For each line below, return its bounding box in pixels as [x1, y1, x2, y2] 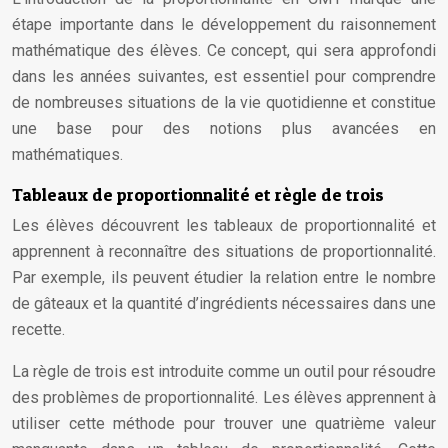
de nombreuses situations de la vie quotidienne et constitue [12, 93, 436, 112]
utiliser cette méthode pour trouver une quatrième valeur [12, 414, 436, 433]
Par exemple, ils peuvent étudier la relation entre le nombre [12, 268, 436, 287]
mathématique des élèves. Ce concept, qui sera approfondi [12, 41, 436, 60]
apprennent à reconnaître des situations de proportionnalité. [12, 242, 436, 261]
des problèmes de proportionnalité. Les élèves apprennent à [12, 388, 436, 407]
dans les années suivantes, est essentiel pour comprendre [12, 67, 436, 86]
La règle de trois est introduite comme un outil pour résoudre [12, 362, 436, 381]
